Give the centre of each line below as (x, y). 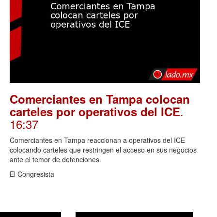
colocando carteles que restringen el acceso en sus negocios (103, 150)
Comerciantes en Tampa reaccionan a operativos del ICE (97, 140)
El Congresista (32, 174)
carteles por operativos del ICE (95, 112)
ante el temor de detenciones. (55, 160)
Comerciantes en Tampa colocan (100, 99)
